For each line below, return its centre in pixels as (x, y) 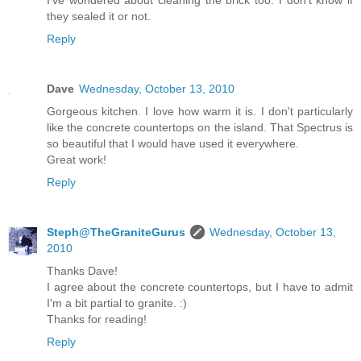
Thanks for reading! (97, 319)
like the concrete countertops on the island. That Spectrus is (200, 127)
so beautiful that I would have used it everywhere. (173, 143)
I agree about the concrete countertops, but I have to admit (200, 286)
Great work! (77, 159)
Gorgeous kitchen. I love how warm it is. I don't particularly (200, 111)
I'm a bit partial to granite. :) (117, 303)
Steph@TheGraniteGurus (116, 232)
